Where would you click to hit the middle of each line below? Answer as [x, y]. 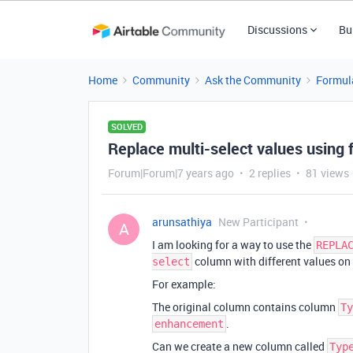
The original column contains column [245, 307]
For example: [184, 284]
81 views [327, 173]
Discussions [277, 30]
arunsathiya [182, 222]
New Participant [258, 222]
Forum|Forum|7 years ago [171, 173]
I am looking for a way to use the [233, 245]
